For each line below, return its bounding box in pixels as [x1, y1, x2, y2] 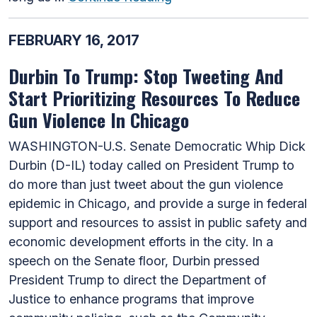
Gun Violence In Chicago [8, 105, 189, 134]
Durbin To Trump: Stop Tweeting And [8, 62, 283, 90]
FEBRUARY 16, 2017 [8, 31, 139, 49]
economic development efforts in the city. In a [8, 234, 273, 249]
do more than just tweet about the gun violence [8, 176, 283, 192]
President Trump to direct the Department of [8, 272, 266, 287]
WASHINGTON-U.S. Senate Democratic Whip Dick [8, 138, 306, 154]
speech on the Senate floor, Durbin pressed [8, 253, 260, 268]
